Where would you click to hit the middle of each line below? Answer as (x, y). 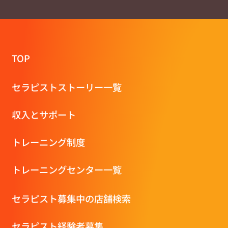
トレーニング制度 (48, 142)
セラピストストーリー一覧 (66, 87)
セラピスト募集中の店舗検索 (71, 198)
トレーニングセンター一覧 (66, 170)
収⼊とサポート (44, 114)
